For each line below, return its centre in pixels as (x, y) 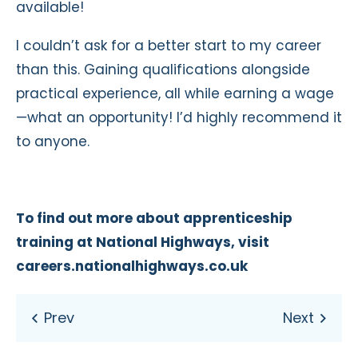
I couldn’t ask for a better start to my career (169, 45)
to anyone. (53, 141)
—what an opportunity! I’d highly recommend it (179, 117)
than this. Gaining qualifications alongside (163, 69)
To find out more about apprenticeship (154, 218)
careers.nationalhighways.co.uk (132, 266)
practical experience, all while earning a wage (175, 93)
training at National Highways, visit (143, 242)
